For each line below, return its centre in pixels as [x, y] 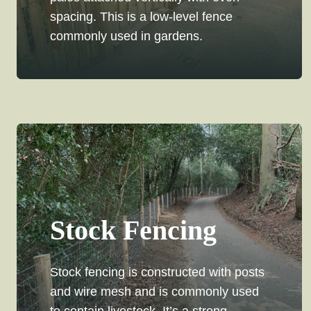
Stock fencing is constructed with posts [157, 272]
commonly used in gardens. [126, 36]
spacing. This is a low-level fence [141, 17]
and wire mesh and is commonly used [154, 292]
